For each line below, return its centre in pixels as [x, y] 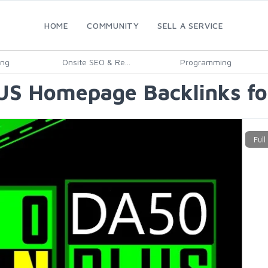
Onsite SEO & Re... [96, 62]
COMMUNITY [113, 25]
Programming [205, 62]
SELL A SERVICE [191, 25]
